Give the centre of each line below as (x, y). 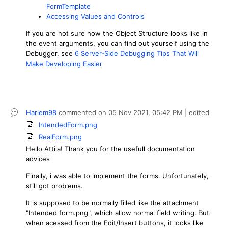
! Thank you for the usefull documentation (128, 148)
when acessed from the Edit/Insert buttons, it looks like (115, 223)
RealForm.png (60, 137)
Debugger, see (50, 53)
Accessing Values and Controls (95, 16)
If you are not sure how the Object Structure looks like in (117, 33)
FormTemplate (68, 6)
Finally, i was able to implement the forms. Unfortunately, (117, 175)
